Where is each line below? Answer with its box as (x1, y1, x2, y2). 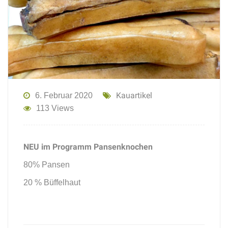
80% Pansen (23, 160, 70, 169)
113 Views (36, 103, 74, 112)
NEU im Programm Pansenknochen (23, 141, 153, 152)
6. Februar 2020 (35, 91, 93, 100)
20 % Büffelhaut (23, 178, 80, 187)
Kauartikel (116, 90, 152, 100)
